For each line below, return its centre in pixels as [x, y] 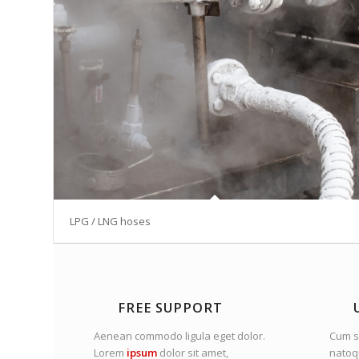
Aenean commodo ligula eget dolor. [179, 335]
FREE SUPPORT [170, 307]
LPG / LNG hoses [110, 221]
